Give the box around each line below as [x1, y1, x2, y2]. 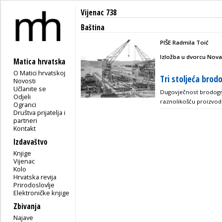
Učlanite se [13, 84, 47, 93]
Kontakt [13, 123, 36, 133]
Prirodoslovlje [13, 180, 55, 189]
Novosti [13, 76, 36, 85]
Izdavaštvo [13, 136, 48, 147]
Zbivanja [13, 201, 41, 212]
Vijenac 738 [81, 7, 116, 18]
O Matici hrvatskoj [13, 68, 66, 77]
